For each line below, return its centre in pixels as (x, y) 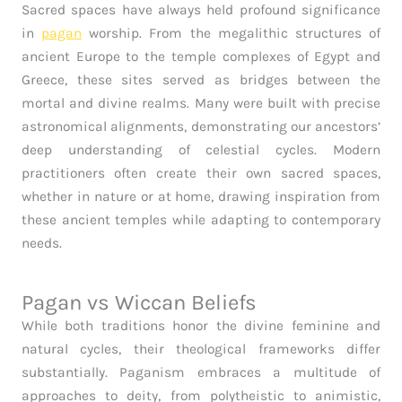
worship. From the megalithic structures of (232, 34)
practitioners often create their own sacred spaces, (201, 174)
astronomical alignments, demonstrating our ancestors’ (201, 127)
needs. (41, 244)
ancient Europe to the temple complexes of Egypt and (201, 57)
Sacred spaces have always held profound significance (201, 10)
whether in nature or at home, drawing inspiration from (201, 197)
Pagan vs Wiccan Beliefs (139, 303)
